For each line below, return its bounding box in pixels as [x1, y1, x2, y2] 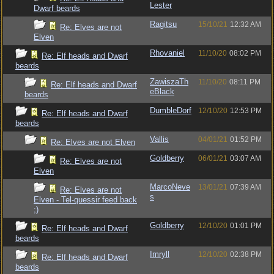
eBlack [150, 87, 174, 96]
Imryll [150, 250, 169, 259]
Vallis [150, 135, 169, 144]
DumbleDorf [150, 106, 191, 115]
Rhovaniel [150, 48, 185, 57]
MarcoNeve [150, 182, 190, 191]
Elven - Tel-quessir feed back [34, 195, 137, 204]
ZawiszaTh [150, 77, 188, 86]
